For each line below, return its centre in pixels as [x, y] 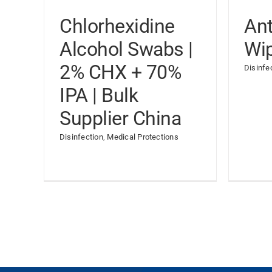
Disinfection [81, 137]
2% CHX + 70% [121, 72]
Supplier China [121, 118]
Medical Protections [143, 137]
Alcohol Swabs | [126, 49]
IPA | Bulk [99, 95]
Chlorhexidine [117, 26]
